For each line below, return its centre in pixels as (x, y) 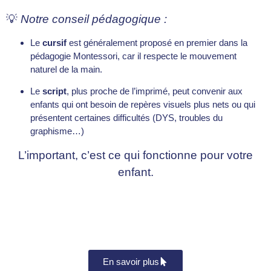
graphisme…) (57, 131)
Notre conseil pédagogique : (94, 19)
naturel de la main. (66, 69)
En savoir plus (131, 262)
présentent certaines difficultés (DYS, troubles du (126, 118)
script (54, 91)
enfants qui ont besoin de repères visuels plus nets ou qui (143, 105)
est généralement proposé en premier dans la (157, 42)
